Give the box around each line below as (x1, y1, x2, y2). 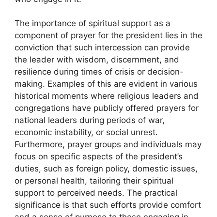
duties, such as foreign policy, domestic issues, (15, 164, 198, 174)
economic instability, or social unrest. (15, 127, 158, 138)
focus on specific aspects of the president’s (15, 152, 183, 162)
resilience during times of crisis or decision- (15, 67, 184, 77)
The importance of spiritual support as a (15, 18, 170, 29)
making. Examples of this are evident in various (15, 79, 198, 89)
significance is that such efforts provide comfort (15, 200, 201, 210)
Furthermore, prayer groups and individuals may (15, 139, 201, 150)
